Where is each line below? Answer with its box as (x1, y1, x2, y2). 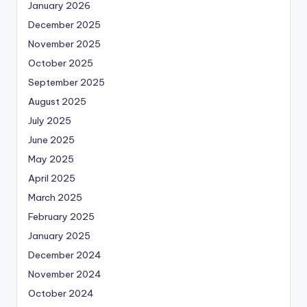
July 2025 (28, 114, 71, 127)
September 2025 (28, 76, 105, 89)
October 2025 (28, 57, 93, 70)
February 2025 (28, 210, 95, 223)
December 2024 (28, 249, 101, 262)
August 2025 (28, 95, 86, 108)
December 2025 (28, 19, 101, 32)
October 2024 (28, 287, 94, 300)
